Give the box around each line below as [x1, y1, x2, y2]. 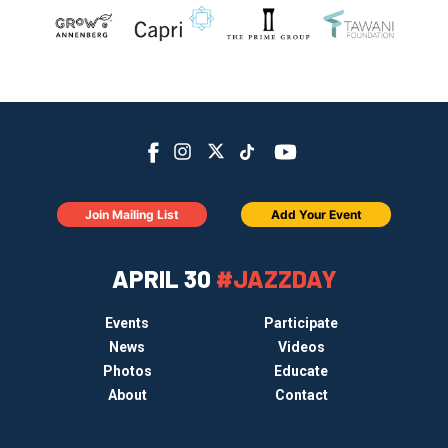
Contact [274, 387, 328, 404]
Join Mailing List [85, 207, 179, 223]
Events [105, 315, 149, 332]
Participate [264, 315, 338, 332]
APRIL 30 [111, 264, 216, 294]
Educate [274, 363, 328, 380]
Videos [277, 339, 325, 356]
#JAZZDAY [215, 264, 337, 294]
